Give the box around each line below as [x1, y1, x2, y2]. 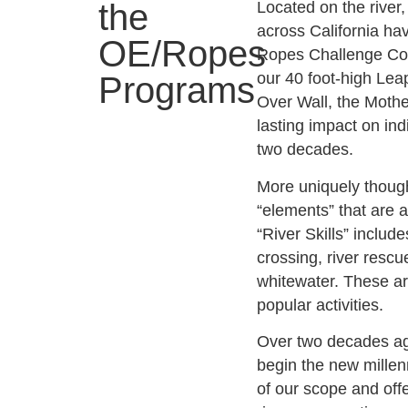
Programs [98, 70, 256, 110]
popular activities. [257, 295, 384, 314]
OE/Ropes [98, 34, 267, 74]
